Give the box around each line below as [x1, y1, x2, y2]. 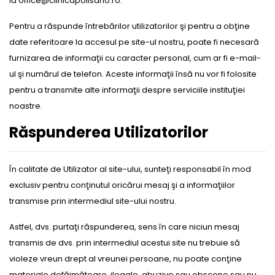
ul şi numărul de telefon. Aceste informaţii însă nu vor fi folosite [9, 68, 257, 80]
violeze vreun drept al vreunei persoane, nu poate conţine [9, 253, 242, 265]
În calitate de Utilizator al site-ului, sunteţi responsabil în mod [9, 163, 251, 175]
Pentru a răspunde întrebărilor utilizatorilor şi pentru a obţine [9, 20, 250, 32]
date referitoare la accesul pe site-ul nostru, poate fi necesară [9, 36, 259, 48]
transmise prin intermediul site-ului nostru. [9, 195, 176, 207]
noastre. [9, 100, 42, 112]
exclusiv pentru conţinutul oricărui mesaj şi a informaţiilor [9, 179, 235, 191]
